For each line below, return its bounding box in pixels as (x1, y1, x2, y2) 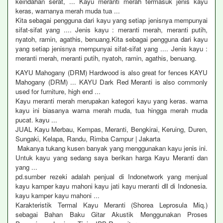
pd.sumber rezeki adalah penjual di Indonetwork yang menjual (15, 172, 208, 181)
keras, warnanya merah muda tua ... (15, 6, 120, 15)
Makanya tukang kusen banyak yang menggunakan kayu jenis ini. (15, 143, 208, 153)
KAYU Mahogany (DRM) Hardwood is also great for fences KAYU (15, 68, 208, 77)
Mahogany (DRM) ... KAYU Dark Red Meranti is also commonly (15, 77, 208, 87)
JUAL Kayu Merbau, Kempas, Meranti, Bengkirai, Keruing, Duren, (15, 124, 208, 134)
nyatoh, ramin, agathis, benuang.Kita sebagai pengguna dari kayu (15, 34, 208, 44)
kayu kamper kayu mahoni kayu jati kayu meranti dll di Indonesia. (15, 181, 208, 191)
